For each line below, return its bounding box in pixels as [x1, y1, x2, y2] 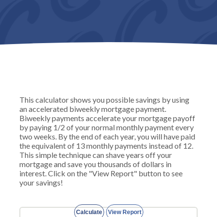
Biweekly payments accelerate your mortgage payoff [19, 113, 195, 123]
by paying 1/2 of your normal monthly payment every [19, 123, 194, 132]
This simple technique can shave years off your [19, 150, 172, 159]
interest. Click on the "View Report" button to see [19, 169, 183, 178]
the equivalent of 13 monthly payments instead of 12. [19, 141, 193, 150]
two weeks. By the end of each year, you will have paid [19, 132, 195, 141]
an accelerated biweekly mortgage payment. [19, 104, 166, 113]
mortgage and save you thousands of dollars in [19, 159, 171, 169]
